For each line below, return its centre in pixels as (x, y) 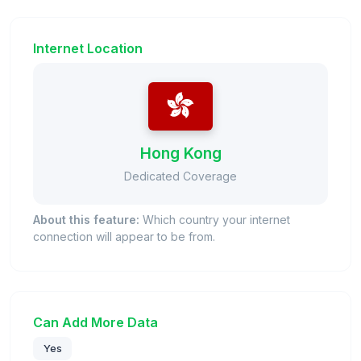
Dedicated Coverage (180, 176)
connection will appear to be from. (124, 236)
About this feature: (86, 219)
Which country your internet (215, 219)
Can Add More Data (95, 322)
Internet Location (88, 48)
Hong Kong (180, 153)
